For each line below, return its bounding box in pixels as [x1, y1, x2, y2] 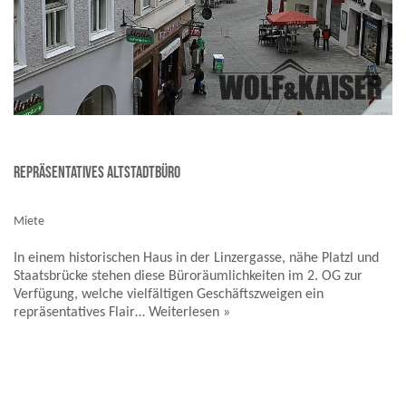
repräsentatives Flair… [14, 305, 149, 321]
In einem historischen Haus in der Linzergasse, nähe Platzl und [14, 251, 379, 266]
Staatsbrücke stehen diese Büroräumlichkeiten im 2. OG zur [14, 269, 362, 285]
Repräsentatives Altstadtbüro [14, 163, 180, 183]
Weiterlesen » [149, 305, 230, 321]
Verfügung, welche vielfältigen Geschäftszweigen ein [14, 287, 324, 303]
